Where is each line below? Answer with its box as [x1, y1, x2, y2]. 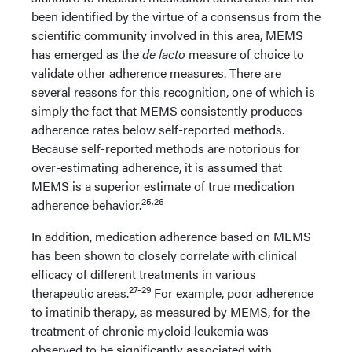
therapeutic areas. [31, 284, 129, 302]
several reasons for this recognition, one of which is [31, 82, 315, 101]
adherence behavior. [31, 196, 141, 214]
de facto [142, 45, 185, 63]
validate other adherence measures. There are [31, 64, 281, 82]
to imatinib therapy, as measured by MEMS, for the [31, 302, 310, 321]
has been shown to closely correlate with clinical [31, 246, 297, 264]
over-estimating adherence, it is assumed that [31, 158, 282, 176]
